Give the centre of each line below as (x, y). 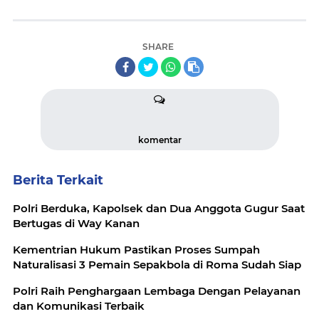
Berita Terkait (58, 181)
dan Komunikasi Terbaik (79, 306)
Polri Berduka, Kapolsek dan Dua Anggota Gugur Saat (159, 209)
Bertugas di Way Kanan (76, 224)
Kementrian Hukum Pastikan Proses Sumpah (136, 250)
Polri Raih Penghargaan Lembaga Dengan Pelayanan (157, 291)
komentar (159, 140)
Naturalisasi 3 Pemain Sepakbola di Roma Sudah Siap (157, 265)
